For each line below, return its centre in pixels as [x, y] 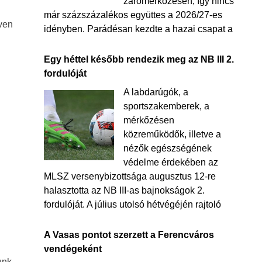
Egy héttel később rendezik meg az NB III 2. [139, 59]
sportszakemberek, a [166, 106]
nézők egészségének [167, 148]
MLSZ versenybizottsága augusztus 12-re [130, 176]
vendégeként [73, 249]
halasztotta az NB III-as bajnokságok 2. [124, 190]
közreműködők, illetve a [172, 134]
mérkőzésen [149, 120]
